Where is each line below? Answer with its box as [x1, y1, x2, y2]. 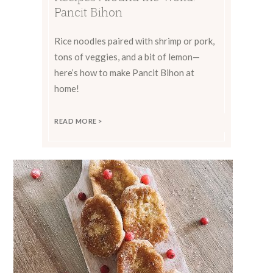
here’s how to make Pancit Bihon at [54, 67, 194, 78]
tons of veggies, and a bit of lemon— [54, 51, 200, 62]
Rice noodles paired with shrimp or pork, [54, 35, 214, 46]
